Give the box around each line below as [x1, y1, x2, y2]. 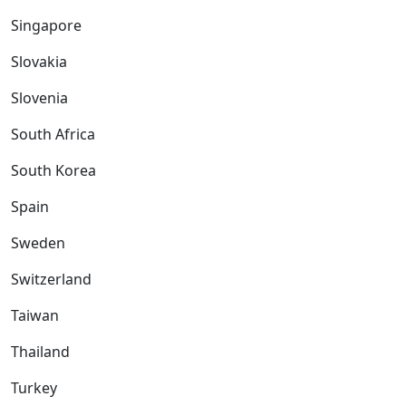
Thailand [11, 341, 70, 362]
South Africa [11, 123, 95, 144]
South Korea [11, 159, 96, 180]
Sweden [11, 232, 65, 253]
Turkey [11, 377, 57, 398]
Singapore [11, 14, 82, 35]
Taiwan [11, 304, 59, 325]
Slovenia [11, 87, 68, 108]
